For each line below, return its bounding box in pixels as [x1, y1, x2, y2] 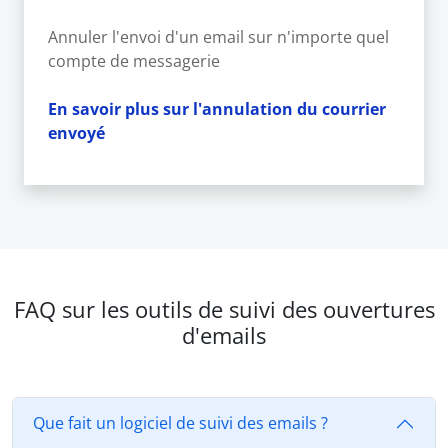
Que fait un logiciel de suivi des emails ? [33, 412, 328, 435]
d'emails [182, 320, 266, 350]
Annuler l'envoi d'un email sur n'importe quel [48, 25, 389, 48]
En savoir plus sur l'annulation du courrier [48, 97, 386, 120]
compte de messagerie [48, 49, 220, 72]
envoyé [48, 121, 105, 144]
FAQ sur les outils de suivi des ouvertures [13, 294, 435, 324]
